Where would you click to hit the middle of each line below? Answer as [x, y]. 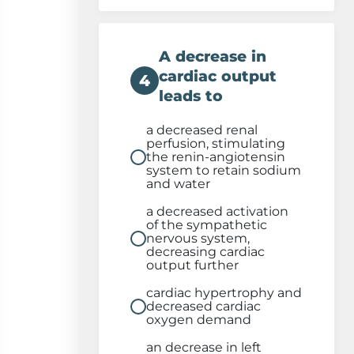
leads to [191, 96]
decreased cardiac [203, 306]
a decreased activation [217, 211]
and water [178, 184]
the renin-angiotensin [216, 157]
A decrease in [213, 56]
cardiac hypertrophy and [224, 293]
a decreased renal [202, 130]
